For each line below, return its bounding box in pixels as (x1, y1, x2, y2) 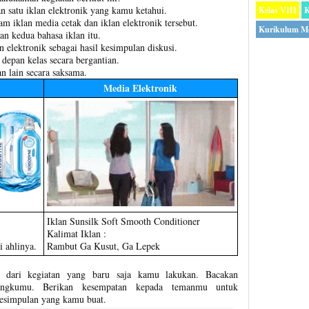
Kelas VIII (259, 3, 297, 16)
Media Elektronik (103, 81, 177, 96)
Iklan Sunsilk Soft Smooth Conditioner (46, 215, 200, 228)
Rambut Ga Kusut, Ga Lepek (46, 239, 160, 253)
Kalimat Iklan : (46, 227, 106, 241)
